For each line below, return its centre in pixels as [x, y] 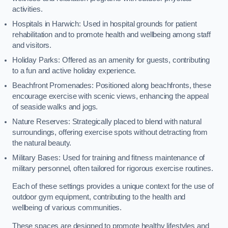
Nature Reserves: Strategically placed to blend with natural [107, 121]
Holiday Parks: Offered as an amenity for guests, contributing [111, 60]
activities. [27, 9]
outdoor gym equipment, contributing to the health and [99, 197]
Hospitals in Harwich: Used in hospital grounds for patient [105, 24]
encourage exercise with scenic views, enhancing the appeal [110, 96]
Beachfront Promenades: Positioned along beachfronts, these [112, 85]
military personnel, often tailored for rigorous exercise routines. [113, 168]
